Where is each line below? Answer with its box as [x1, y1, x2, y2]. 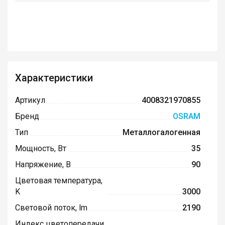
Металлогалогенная [122, 128, 200, 138]
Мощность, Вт [15, 144, 66, 154]
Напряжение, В [15, 160, 71, 170]
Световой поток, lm [15, 203, 87, 213]
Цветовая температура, [15, 176, 102, 186]
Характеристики [15, 72, 93, 84]
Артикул [15, 95, 45, 105]
